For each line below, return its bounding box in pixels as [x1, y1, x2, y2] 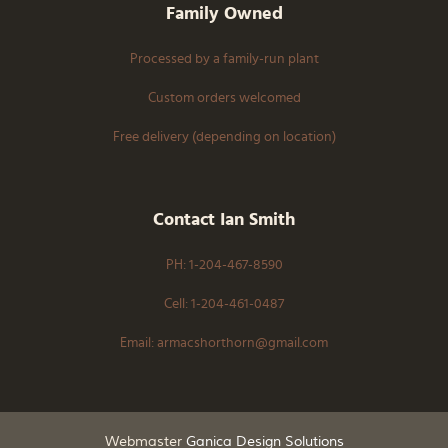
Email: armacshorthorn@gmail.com [120, 336, 328, 350]
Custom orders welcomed [147, 91, 301, 105]
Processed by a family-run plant [129, 52, 319, 66]
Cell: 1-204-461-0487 [164, 297, 284, 311]
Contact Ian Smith [153, 210, 295, 229]
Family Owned [165, 4, 283, 23]
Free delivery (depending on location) [112, 130, 336, 144]
